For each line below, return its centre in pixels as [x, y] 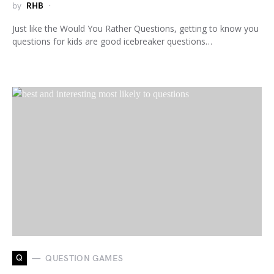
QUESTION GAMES [84, 258]
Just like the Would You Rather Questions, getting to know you [135, 29]
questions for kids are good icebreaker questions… [112, 42]
